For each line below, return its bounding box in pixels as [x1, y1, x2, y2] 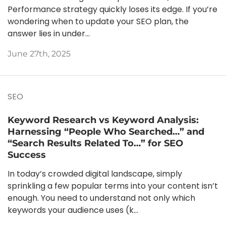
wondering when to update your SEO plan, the [8, 16, 189, 28]
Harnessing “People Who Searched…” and [8, 125, 204, 137]
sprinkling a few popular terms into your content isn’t [8, 180, 218, 192]
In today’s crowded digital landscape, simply [8, 167, 182, 180]
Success [8, 148, 46, 160]
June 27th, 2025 [8, 49, 71, 59]
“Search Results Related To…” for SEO [8, 137, 183, 149]
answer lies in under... [8, 28, 90, 40]
